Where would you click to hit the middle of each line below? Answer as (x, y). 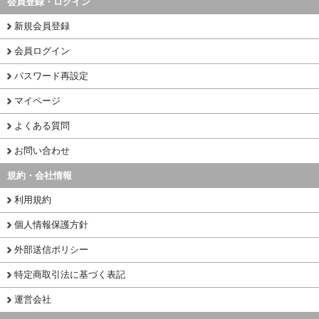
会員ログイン (42, 51)
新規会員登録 (42, 26)
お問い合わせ (42, 151)
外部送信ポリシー (51, 250)
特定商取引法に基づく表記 (70, 275)
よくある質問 (42, 126)
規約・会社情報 (40, 176)
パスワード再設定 (51, 76)
